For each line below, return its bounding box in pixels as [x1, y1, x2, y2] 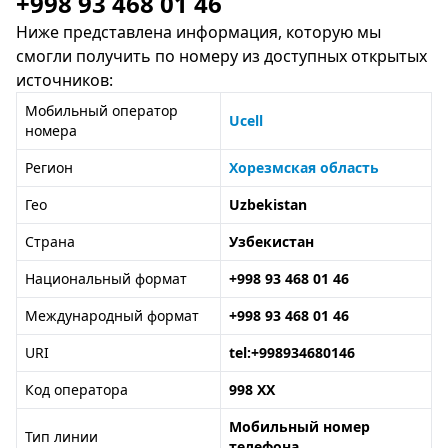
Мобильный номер [229, 417, 370, 436]
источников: [16, 69, 113, 91]
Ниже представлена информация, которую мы [16, 21, 381, 43]
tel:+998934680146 [229, 343, 355, 362]
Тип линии [25, 427, 98, 446]
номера [25, 121, 77, 140]
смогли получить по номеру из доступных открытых [16, 45, 427, 67]
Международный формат [25, 306, 199, 325]
